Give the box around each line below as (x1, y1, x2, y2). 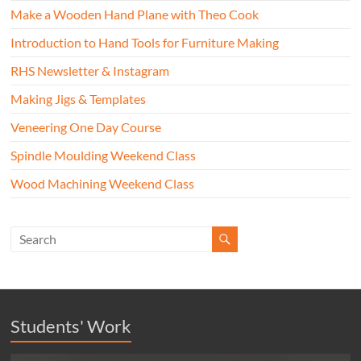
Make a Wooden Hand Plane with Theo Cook (10, 6, 259, 22)
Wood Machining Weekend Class (10, 175, 195, 191)
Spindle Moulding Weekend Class (10, 147, 197, 163)
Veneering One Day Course (10, 118, 162, 135)
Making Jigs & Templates (10, 90, 147, 106)
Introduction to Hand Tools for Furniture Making (10, 34, 280, 50)
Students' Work (10, 314, 132, 337)
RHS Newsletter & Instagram (10, 62, 170, 78)
